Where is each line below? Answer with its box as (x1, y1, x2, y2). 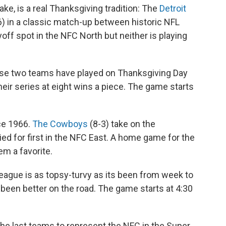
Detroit (159, 3, 186, 14)
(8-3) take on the (88, 119, 155, 130)
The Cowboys (32, 119, 88, 130)
